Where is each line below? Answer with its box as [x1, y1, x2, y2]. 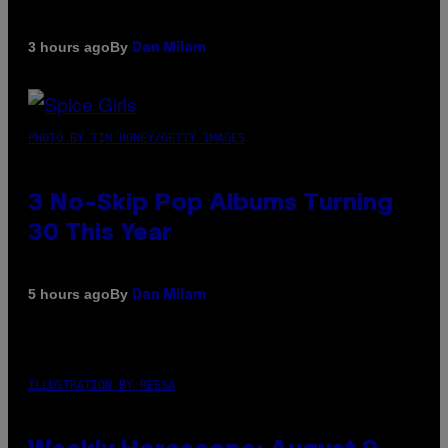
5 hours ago [28, 286, 110, 303]
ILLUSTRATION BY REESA [28, 377, 175, 392]
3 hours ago [28, 39, 110, 56]
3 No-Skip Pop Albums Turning [28, 192, 393, 215]
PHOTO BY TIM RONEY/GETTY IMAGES [28, 130, 245, 145]
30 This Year [28, 222, 172, 245]
